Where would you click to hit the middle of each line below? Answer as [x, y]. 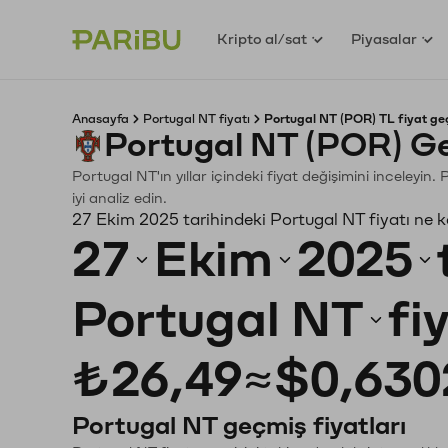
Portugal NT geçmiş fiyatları [239, 426]
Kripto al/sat [262, 39]
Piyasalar [384, 39]
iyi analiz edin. [119, 198]
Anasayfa [100, 119]
